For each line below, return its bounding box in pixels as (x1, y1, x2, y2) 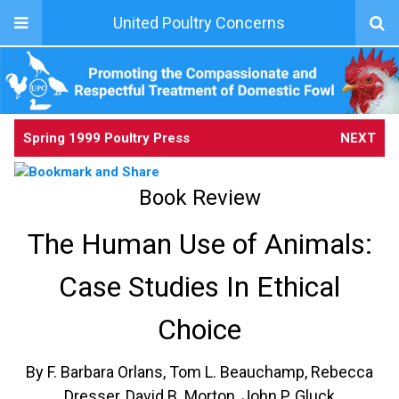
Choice (158, 312, 241, 346)
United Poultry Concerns (112, 13, 285, 32)
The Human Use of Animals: (27, 226, 372, 261)
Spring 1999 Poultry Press (23, 129, 190, 146)
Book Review (138, 184, 261, 210)
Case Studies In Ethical (59, 269, 340, 304)
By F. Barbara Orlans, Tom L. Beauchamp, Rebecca (26, 362, 373, 381)
